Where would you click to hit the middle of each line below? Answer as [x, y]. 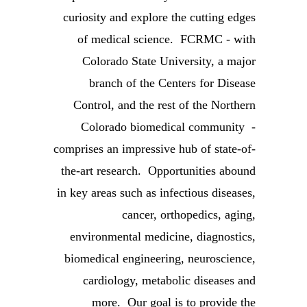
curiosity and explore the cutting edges [159, 17]
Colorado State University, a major [169, 61]
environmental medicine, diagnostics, [163, 236]
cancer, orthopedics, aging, [189, 214]
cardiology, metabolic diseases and [169, 280]
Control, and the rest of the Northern [164, 105]
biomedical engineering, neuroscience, [160, 258]
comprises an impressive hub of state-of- [155, 149]
